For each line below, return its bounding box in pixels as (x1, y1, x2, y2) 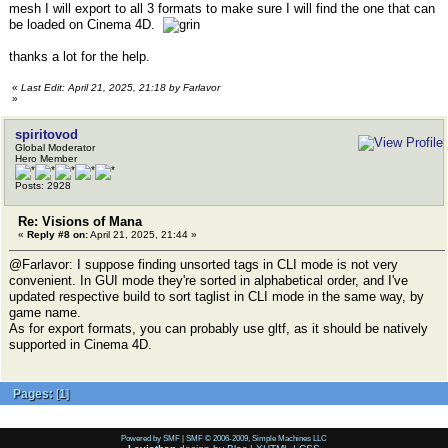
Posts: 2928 (15, 180, 71, 191)
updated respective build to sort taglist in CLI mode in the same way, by (9, 289, 424, 304)
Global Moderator (15, 142, 95, 153)
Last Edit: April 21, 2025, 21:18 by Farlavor (21, 82, 220, 93)
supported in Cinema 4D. (9, 337, 152, 352)
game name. (9, 305, 81, 320)
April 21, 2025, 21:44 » (88, 229, 197, 240)
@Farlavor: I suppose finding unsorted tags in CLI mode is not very (9, 257, 398, 272)
